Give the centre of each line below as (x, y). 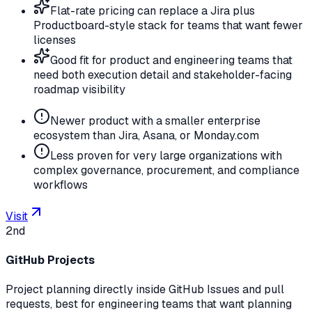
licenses (55, 40)
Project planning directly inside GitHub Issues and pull (145, 290)
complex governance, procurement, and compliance (166, 170)
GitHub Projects (50, 260)
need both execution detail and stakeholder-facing (163, 75)
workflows (61, 185)
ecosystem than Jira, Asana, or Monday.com (146, 135)
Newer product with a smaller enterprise (155, 120)
